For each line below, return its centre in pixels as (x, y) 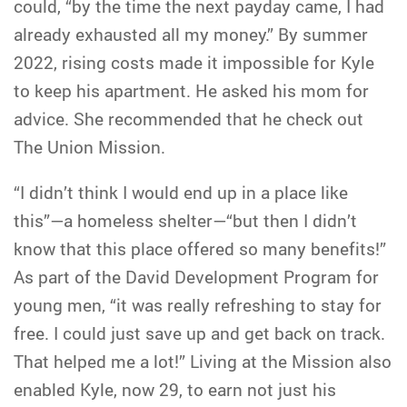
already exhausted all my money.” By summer (191, 34)
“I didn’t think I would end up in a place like (181, 192)
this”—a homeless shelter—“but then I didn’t (185, 220)
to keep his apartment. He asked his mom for (191, 90)
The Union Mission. (89, 147)
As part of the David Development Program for (196, 277)
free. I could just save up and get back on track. (199, 333)
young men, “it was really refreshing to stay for (198, 305)
